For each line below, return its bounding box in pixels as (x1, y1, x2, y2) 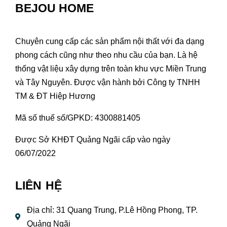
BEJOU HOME (15, 1, 94, 15)
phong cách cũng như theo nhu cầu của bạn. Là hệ (15, 50, 198, 59)
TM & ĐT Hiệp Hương (15, 91, 97, 100)
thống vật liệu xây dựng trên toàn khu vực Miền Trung (15, 64, 206, 73)
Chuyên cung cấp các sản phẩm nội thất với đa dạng (15, 36, 204, 46)
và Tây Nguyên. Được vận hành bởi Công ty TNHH (15, 78, 200, 87)
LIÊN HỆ (15, 178, 62, 192)
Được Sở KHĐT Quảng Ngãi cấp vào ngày (15, 135, 170, 144)
